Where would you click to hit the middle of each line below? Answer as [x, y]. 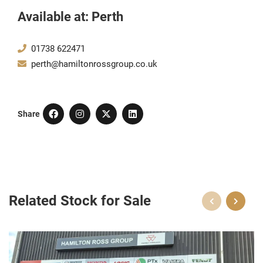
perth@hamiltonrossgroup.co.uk [93, 64]
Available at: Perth [70, 16]
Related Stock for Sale [80, 200]
